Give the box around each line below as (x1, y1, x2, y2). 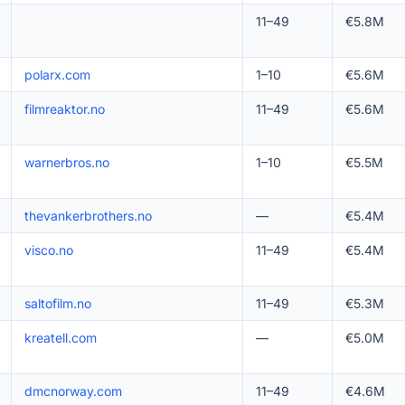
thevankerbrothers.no (24, 208, 152, 223)
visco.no (24, 242, 73, 258)
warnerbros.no (24, 155, 109, 170)
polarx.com (24, 67, 90, 82)
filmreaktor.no (24, 101, 105, 117)
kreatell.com (24, 330, 97, 345)
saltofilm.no (24, 296, 91, 311)
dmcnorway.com (24, 383, 122, 399)
